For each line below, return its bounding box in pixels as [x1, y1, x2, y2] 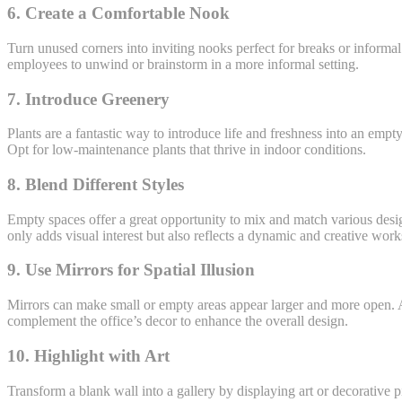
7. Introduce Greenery [7, 89, 170, 109]
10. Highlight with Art [7, 345, 170, 365]
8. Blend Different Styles [7, 175, 184, 195]
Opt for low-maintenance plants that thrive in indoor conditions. [7, 142, 366, 158]
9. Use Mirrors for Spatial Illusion [7, 260, 255, 280]
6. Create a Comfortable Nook [7, 4, 230, 23]
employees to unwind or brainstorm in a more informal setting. [7, 56, 359, 72]
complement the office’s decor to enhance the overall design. [7, 313, 348, 329]
